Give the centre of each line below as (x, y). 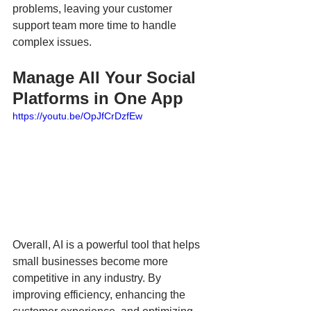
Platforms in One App (98, 99)
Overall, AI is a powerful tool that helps (108, 245)
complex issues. (55, 42)
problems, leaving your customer (94, 9)
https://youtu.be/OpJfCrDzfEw (77, 116)
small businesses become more (92, 262)
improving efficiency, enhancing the (100, 295)
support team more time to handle (96, 26)
